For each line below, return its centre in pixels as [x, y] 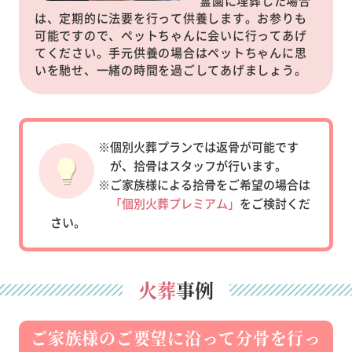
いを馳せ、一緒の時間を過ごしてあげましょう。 [170, 69]
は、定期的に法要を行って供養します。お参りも [170, 17]
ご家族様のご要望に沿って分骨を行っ [176, 337]
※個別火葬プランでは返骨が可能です [198, 146]
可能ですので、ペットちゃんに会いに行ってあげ [170, 35]
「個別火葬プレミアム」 [174, 203]
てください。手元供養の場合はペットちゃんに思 [170, 52]
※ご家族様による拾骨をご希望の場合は [204, 184]
